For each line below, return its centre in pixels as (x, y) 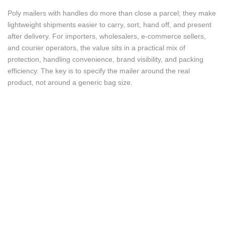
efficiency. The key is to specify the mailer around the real (99, 71)
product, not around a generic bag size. (70, 82)
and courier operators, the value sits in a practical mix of (96, 48)
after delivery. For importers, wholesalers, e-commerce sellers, (107, 36)
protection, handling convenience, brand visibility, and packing (105, 59)
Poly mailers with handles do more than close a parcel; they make (112, 13)
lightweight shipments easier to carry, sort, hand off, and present (109, 25)
